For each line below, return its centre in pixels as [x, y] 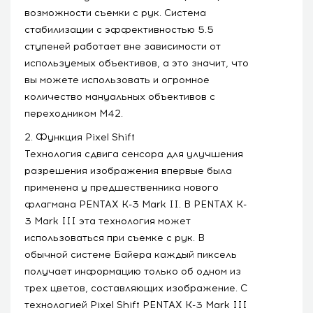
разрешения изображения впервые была [128, 170]
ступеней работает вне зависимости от [123, 46]
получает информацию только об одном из [133, 271]
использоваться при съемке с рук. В [115, 238]
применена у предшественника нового [122, 187]
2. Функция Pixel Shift [80, 137]
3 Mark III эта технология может [108, 221]
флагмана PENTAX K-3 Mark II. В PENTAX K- [136, 204]
